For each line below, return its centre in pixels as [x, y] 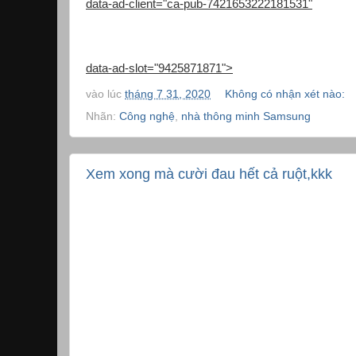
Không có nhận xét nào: [286, 94]
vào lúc [105, 94]
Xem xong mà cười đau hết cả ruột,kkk [209, 174]
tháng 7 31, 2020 [168, 94]
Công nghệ [147, 116]
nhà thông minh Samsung [246, 116]
